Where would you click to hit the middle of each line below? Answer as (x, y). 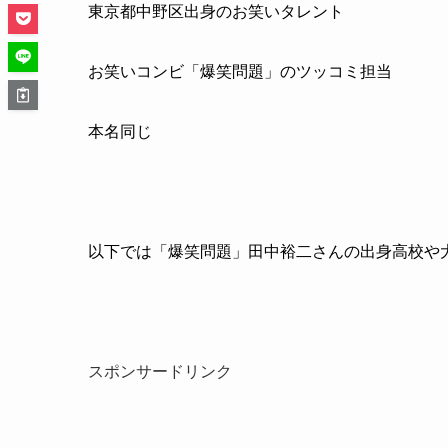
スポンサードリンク (160, 371)
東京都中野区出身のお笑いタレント (216, 11)
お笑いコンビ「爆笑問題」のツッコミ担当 (240, 71)
